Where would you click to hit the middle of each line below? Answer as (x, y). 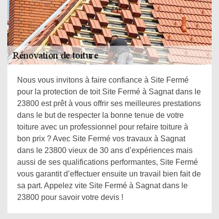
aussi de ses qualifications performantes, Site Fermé (108, 162)
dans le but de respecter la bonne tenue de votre (100, 115)
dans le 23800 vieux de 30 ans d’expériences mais (105, 150)
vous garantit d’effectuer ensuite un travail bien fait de (109, 174)
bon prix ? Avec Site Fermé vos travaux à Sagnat (101, 139)
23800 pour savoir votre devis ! (70, 197)
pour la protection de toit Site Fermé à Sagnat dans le (109, 92)
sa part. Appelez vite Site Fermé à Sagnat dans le (102, 186)
